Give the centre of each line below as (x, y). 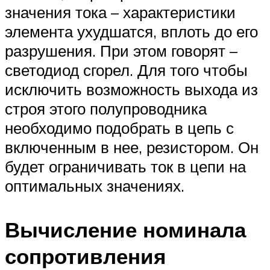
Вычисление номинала (125, 229)
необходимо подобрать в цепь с (119, 127)
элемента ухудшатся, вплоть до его (131, 31)
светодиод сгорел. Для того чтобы (126, 70)
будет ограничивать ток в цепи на (125, 166)
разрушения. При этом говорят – (121, 50)
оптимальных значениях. (95, 185)
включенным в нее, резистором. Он (132, 147)
